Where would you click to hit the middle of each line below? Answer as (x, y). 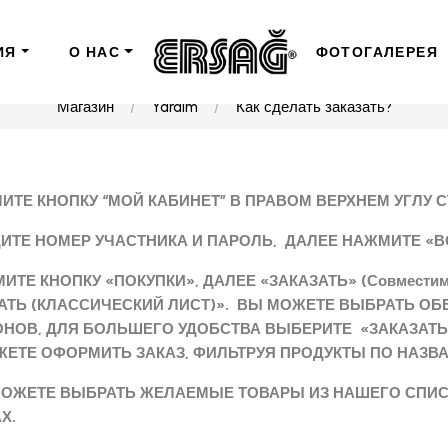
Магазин (85, 107)
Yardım (174, 107)
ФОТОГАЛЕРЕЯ (376, 52)
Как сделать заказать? (313, 107)
